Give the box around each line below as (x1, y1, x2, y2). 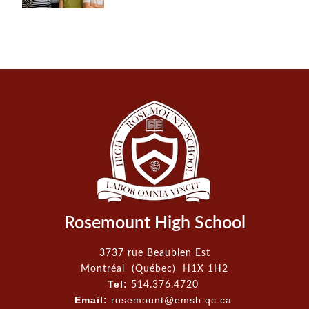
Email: (74, 295, 111, 306)
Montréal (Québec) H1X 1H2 (81, 263, 228, 275)
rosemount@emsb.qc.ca (110, 295, 232, 306)
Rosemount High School (63, 215, 246, 232)
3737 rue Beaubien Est (99, 248, 210, 259)
